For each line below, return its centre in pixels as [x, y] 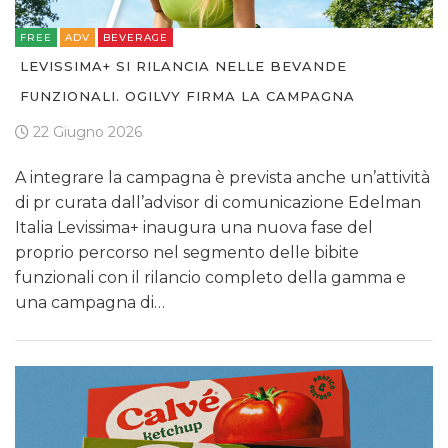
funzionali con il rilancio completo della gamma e [210, 278]
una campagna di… [90, 303]
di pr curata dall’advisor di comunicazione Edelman [218, 203]
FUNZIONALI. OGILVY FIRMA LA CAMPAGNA [187, 96]
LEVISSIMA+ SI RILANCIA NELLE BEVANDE [183, 66]
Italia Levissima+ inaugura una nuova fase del [194, 228]
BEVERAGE [135, 38]
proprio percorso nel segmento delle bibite [187, 253]
